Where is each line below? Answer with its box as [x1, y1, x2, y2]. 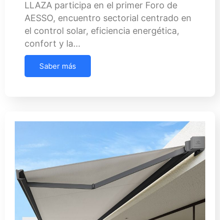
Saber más [39, 61, 76, 71]
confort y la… [25, 38, 81, 49]
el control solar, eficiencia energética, [25, 25, 179, 36]
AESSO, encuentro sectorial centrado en [25, 12, 192, 23]
